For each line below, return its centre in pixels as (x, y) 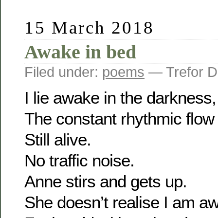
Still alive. (58, 140)
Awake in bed (80, 52)
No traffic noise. (79, 161)
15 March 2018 (90, 27)
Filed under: (63, 72)
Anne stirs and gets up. (106, 182)
